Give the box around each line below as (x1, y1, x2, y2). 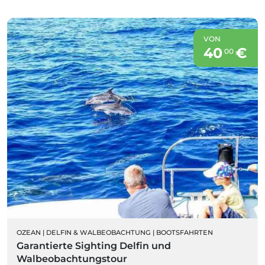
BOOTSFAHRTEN (156, 228, 213, 237)
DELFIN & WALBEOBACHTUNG (46, 228, 151, 237)
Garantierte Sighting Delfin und (17, 240, 171, 251)
